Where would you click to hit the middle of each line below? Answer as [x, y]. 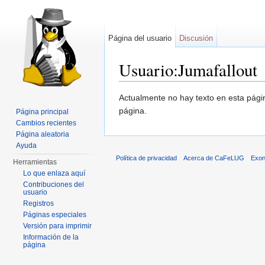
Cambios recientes [46, 123]
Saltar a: [136, 86]
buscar [213, 86]
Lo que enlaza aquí [54, 173]
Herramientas [35, 162]
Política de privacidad [146, 158]
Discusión [196, 38]
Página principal [43, 112]
